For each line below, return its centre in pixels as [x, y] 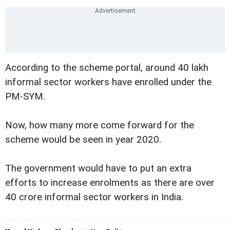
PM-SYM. [25, 96]
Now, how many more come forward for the [100, 125]
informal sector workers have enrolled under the [108, 82]
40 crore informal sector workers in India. [94, 197]
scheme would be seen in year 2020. [83, 139]
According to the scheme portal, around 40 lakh [107, 68]
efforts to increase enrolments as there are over [110, 183]
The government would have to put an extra [98, 168]
